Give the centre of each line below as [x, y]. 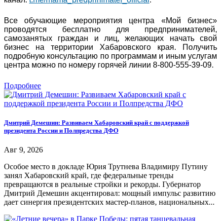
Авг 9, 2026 [23, 150]
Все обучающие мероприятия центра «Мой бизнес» [110, 20]
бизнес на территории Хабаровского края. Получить [110, 47]
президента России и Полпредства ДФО [61, 130]
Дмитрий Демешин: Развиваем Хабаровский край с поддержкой [96, 122]
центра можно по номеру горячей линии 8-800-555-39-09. [109, 65]
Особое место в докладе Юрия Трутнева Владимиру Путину [106, 167]
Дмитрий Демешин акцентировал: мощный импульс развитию [110, 193]
